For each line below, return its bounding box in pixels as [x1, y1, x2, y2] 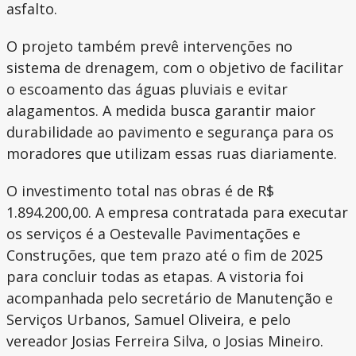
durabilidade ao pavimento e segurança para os [6, 122, 334, 142]
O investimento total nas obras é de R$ [6, 181, 274, 201]
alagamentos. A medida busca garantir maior [6, 101, 315, 121]
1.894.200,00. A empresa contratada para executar [6, 203, 348, 222]
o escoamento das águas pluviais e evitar [6, 79, 288, 99]
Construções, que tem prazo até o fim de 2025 [6, 246, 323, 265]
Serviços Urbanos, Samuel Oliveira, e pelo [6, 310, 291, 330]
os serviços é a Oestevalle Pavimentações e [6, 224, 300, 244]
